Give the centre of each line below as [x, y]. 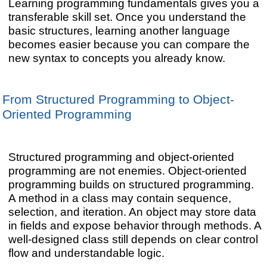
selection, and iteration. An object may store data [132, 212]
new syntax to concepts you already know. [117, 58]
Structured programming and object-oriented [121, 157]
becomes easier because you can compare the [129, 44]
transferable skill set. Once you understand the [127, 16]
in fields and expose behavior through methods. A [134, 226]
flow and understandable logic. [86, 253]
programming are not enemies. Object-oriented [127, 171]
